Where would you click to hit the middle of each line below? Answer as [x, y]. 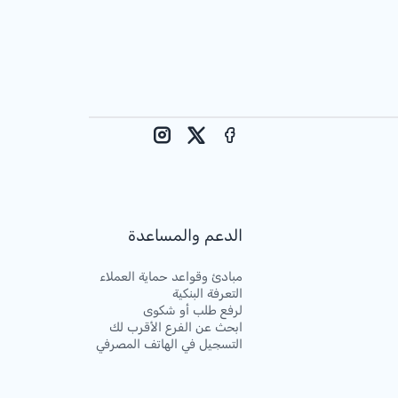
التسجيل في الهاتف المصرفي [169, 344]
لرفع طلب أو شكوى [193, 310]
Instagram [130, 140]
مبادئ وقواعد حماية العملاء [171, 276]
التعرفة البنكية [207, 293]
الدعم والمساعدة [185, 235]
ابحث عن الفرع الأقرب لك [176, 327]
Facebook [199, 140]
